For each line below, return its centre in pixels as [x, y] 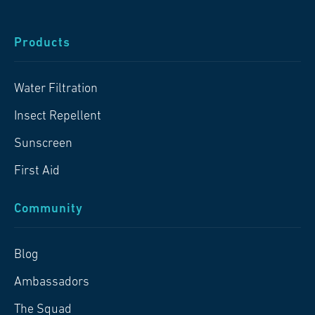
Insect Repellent [58, 116]
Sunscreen [43, 143]
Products [42, 43]
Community [49, 209]
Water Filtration [56, 89]
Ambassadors [52, 282]
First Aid [37, 171]
